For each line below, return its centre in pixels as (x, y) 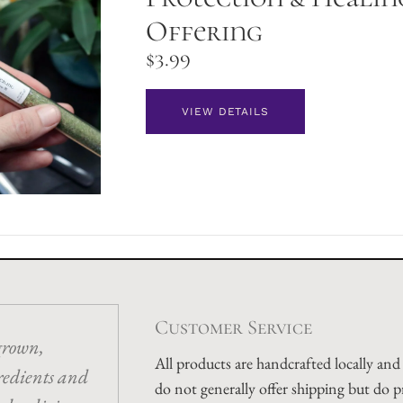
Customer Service (233, 327)
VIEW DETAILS (226, 111)
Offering (204, 31)
